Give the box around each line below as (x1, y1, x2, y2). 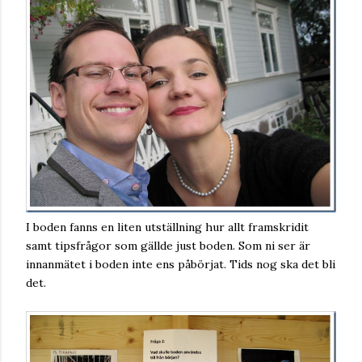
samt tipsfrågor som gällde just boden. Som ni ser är (26, 238, 310, 254)
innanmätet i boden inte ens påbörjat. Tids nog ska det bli (26, 257, 335, 272)
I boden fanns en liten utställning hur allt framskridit (26, 220, 309, 235)
